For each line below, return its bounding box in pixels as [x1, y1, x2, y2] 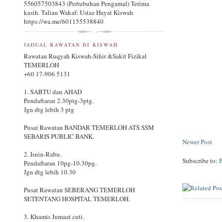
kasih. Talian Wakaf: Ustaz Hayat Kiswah [24, 8, 133, 17]
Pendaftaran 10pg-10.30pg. [24, 159, 97, 168]
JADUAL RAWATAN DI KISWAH [24, 41, 118, 48]
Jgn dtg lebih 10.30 [24, 167, 76, 177]
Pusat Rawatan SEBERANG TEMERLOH [24, 185, 135, 195]
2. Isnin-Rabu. [24, 150, 61, 159]
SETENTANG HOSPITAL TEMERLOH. [24, 194, 130, 204]
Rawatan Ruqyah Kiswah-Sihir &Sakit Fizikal [24, 52, 147, 61]
